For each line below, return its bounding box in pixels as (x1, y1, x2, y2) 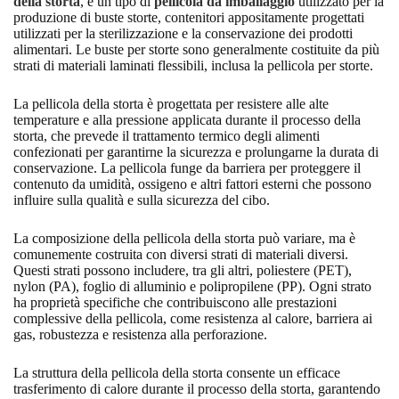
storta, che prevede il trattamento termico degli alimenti (13, 128, 320, 143)
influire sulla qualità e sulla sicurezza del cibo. (13, 192, 270, 208)
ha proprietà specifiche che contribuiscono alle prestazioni (13, 295, 337, 310)
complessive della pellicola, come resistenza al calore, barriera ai (13, 311, 372, 326)
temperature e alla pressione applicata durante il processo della (13, 112, 361, 127)
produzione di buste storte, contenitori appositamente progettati (13, 10, 364, 25)
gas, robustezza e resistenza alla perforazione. (13, 327, 267, 342)
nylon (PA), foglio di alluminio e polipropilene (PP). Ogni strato (13, 279, 371, 294)
